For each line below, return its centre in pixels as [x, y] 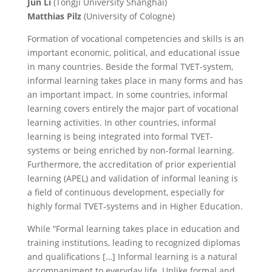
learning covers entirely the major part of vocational [133, 108]
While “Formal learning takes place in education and [133, 229]
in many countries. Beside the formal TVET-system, [130, 66]
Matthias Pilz [55, 16]
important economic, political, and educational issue [133, 53]
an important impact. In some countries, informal [127, 94]
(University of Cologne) [129, 16]
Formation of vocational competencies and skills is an [135, 39]
